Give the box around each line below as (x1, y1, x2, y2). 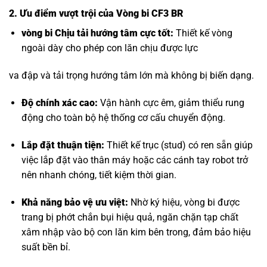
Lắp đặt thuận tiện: (21, 139, 104, 151)
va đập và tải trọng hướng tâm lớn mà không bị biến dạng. (9, 70, 254, 82)
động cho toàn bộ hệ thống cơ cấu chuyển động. (21, 111, 225, 123)
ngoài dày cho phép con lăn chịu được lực (21, 42, 198, 54)
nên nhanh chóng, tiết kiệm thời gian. (21, 169, 176, 181)
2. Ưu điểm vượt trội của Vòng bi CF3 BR (9, 8, 183, 20)
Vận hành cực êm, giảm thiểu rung (97, 97, 244, 108)
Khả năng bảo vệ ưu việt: (21, 196, 128, 208)
